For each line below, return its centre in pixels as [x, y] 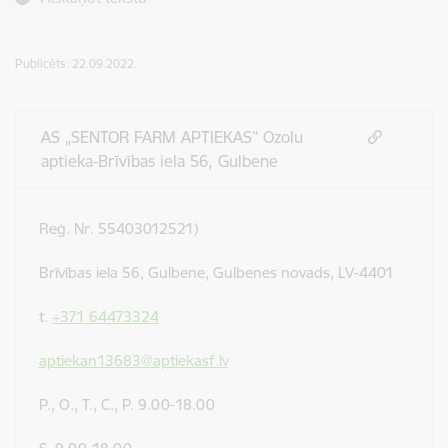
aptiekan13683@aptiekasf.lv [133, 361]
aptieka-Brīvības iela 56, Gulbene [159, 161]
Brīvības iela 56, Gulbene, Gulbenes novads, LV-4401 [216, 273]
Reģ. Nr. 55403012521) [118, 229]
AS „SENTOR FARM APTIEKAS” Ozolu [172, 137]
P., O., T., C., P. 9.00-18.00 [126, 405]
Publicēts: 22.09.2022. [76, 63]
